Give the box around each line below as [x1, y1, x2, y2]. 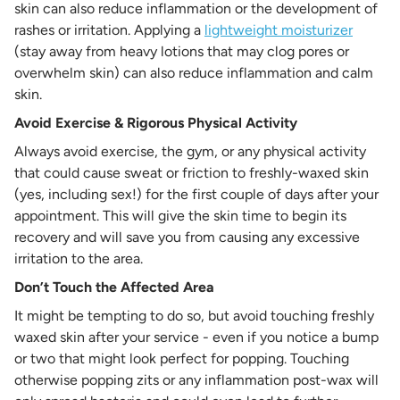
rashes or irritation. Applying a [14, 21, 204, 38]
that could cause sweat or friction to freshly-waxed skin [14, 163, 369, 181]
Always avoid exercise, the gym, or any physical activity [14, 142, 366, 160]
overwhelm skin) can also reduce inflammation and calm [14, 63, 373, 81]
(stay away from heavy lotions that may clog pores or [14, 42, 349, 60]
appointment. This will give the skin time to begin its [14, 206, 346, 224]
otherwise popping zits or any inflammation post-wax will [14, 371, 379, 388]
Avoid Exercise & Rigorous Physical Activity [14, 113, 297, 131]
